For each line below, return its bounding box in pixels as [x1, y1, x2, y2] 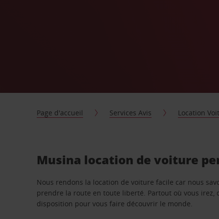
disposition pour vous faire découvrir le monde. [37, 199, 193, 208]
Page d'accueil [37, 108, 84, 117]
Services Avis [109, 108, 152, 117]
